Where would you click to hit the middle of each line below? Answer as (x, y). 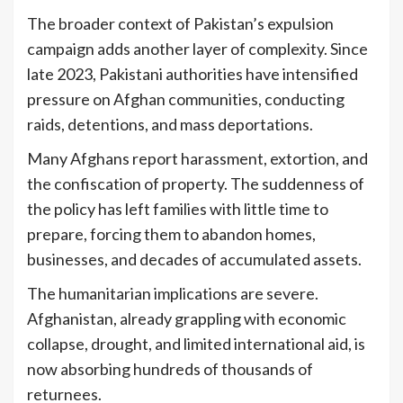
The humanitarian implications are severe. (173, 294)
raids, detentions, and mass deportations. (171, 125)
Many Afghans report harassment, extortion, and (197, 159)
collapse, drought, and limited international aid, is (196, 344)
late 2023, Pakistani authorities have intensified (193, 74)
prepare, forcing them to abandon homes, (171, 234)
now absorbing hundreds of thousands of (170, 369)
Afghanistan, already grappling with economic (187, 319)
